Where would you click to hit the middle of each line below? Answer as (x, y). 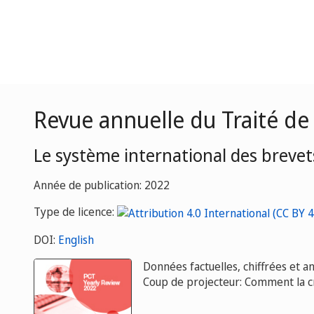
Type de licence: (75, 212)
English (76, 239)
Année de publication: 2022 (102, 185)
